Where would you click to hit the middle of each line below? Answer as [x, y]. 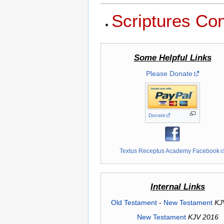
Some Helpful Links [172, 57]
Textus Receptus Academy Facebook [170, 150]
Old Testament [134, 202]
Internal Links [178, 186]
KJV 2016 [203, 217]
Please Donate [169, 73]
